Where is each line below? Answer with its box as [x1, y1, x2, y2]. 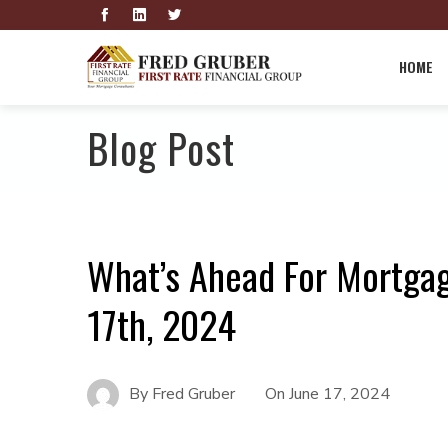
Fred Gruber [152, 382, 235, 405]
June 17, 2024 [289, 382, 390, 405]
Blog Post [87, 118, 235, 178]
